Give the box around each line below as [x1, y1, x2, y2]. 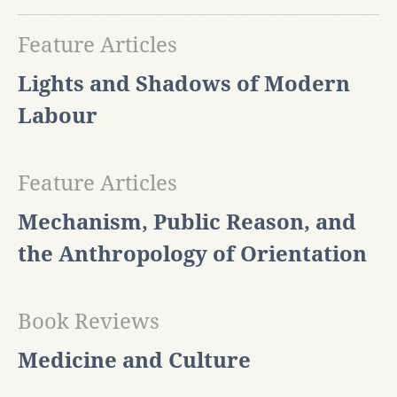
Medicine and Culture [18, 348, 251, 374]
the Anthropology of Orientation [18, 242, 367, 268]
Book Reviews [18, 309, 160, 335]
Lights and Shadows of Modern [18, 72, 350, 97]
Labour [18, 104, 97, 129]
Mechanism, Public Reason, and [18, 210, 356, 236]
